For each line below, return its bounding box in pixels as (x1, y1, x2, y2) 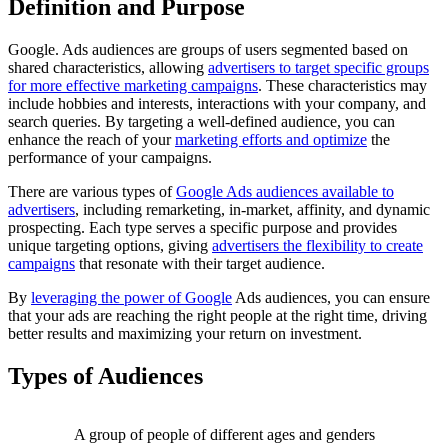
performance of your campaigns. (8, 149, 212, 167)
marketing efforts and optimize (175, 131, 367, 149)
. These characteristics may (258, 77, 427, 95)
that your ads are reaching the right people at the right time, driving (8, 307, 427, 325)
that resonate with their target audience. (75, 255, 325, 273)
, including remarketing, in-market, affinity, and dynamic (75, 201, 430, 219)
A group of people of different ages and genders (73, 426, 375, 444)
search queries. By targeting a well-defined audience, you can (8, 113, 395, 131)
